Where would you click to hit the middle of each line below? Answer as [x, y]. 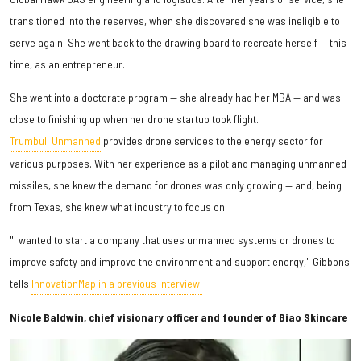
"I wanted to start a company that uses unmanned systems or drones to [172, 240]
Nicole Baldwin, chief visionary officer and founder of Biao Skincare [178, 317]
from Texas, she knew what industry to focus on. [118, 207]
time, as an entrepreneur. [67, 64]
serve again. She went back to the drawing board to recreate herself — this [178, 43]
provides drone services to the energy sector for [212, 141]
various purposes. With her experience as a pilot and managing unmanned [178, 164]
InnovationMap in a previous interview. [117, 284]
